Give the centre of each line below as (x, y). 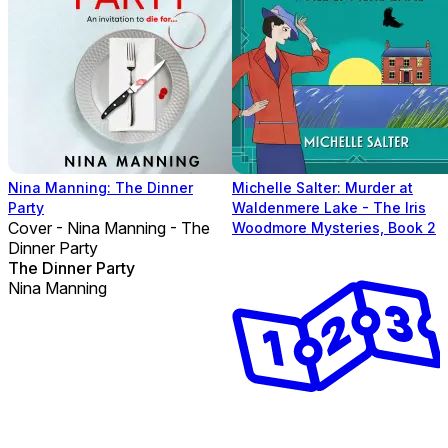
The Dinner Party (71, 267)
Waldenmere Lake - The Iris (329, 207)
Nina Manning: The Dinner (100, 187)
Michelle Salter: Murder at (322, 187)
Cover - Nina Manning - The (109, 227)
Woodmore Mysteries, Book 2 (334, 227)
